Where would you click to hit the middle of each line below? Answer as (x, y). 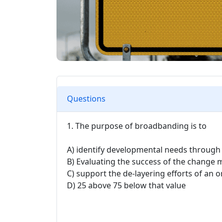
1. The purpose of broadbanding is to (137, 126)
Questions (86, 99)
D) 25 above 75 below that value (126, 185)
